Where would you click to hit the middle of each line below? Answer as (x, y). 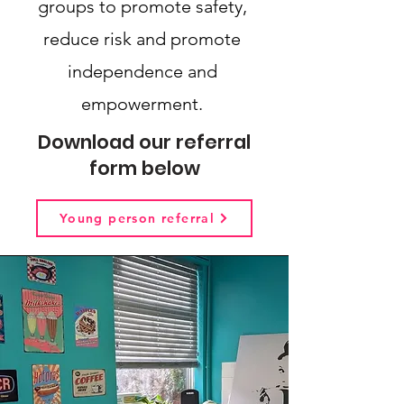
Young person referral (137, 218)
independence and (142, 71)
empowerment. (142, 104)
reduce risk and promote (142, 39)
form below (144, 168)
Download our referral (144, 142)
